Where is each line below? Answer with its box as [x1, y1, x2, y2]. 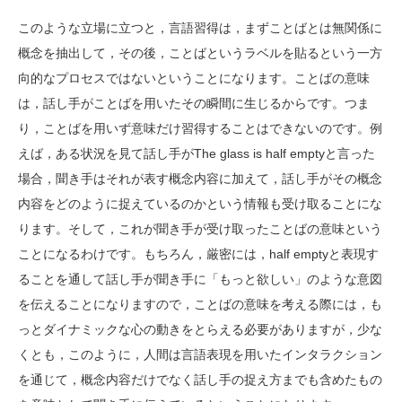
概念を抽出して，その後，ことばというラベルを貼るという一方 [18, 45, 382, 60]
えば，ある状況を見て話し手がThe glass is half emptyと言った [18, 145, 375, 161]
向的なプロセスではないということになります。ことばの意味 [18, 70, 370, 85]
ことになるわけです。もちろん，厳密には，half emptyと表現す [18, 246, 379, 261]
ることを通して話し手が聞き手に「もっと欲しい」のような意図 [18, 271, 382, 286]
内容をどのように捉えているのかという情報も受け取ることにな [18, 196, 382, 211]
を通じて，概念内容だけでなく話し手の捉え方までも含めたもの [18, 371, 382, 387]
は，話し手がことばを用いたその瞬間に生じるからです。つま [18, 95, 370, 110]
